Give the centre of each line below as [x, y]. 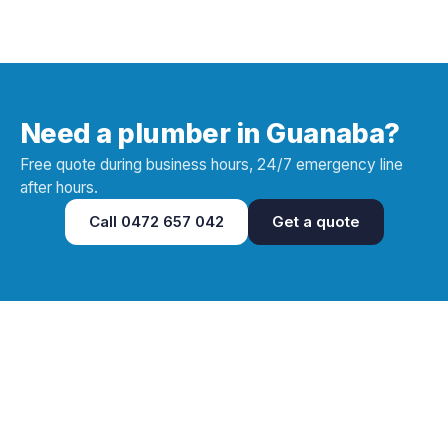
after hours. [59, 187]
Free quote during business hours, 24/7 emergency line [211, 164]
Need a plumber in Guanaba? [210, 133]
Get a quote [315, 221]
